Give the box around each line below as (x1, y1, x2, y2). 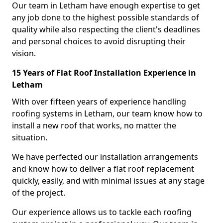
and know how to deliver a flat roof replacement (12, 163, 194, 174)
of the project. (12, 187, 65, 198)
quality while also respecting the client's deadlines (12, 24, 200, 35)
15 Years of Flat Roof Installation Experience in (12, 67, 196, 78)
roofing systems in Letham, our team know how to (12, 108, 203, 119)
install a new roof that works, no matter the (12, 120, 176, 131)
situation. (12, 132, 47, 143)
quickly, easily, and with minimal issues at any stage (12, 175, 205, 186)
